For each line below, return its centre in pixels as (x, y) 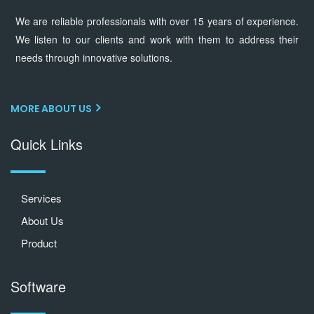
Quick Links (47, 144)
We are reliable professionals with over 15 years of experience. (157, 21)
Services (41, 198)
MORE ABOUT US (52, 109)
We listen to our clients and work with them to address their (157, 39)
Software (38, 286)
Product (39, 243)
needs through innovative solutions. (94, 57)
